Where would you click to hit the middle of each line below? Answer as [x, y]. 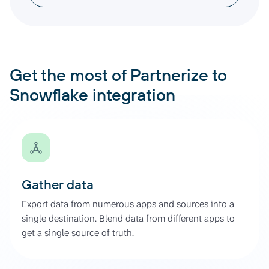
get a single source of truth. [78, 232]
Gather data [58, 184]
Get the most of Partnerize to [118, 74]
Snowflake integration [92, 94]
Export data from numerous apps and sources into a [128, 204]
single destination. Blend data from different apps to [128, 218]
